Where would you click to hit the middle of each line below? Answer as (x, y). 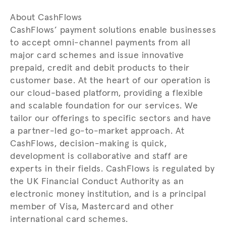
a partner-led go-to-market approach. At (97, 131)
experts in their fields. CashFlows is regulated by (112, 169)
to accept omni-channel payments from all (100, 43)
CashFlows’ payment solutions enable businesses (113, 30)
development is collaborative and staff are (99, 156)
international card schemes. (69, 219)
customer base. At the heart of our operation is (110, 80)
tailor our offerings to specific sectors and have (111, 118)
